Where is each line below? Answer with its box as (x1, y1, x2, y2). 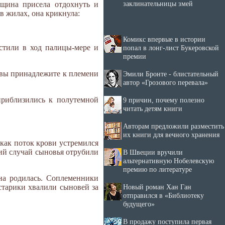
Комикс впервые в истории (123, 35, 205, 43)
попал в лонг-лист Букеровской (123, 44, 219, 52)
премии (123, 52, 146, 60)
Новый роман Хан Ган (123, 183, 191, 191)
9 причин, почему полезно (123, 96, 204, 104)
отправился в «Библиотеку (123, 191, 204, 199)
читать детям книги (123, 104, 182, 113)
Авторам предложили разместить (123, 122, 224, 130)
